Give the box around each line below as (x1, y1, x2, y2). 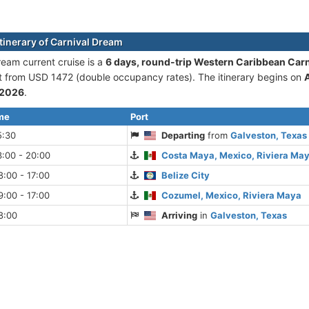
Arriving (161, 210, 198, 221)
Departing (161, 130, 206, 141)
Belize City (161, 170, 210, 181)
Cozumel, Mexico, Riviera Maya (161, 190, 302, 201)
